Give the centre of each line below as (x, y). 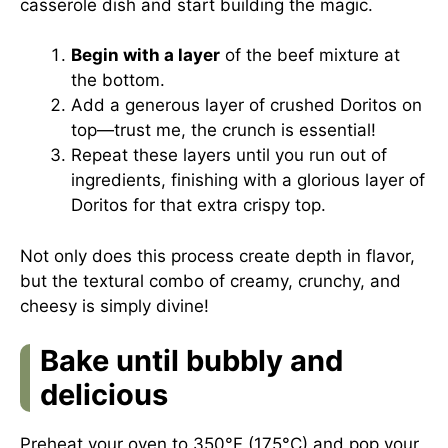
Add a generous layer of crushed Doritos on (246, 105)
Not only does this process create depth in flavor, (217, 255)
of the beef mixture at (310, 55)
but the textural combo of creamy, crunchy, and (210, 280)
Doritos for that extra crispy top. (198, 205)
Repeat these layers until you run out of (229, 155)
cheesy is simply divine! (114, 305)
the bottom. (118, 80)
